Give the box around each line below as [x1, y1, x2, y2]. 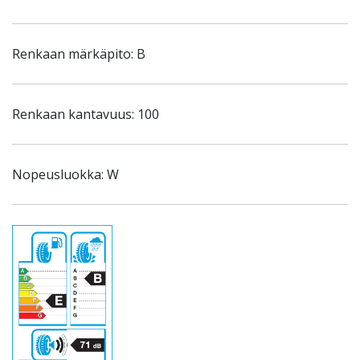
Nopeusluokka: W [12, 166, 119, 183]
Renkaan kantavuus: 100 [12, 105, 159, 123]
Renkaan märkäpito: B [12, 45, 145, 63]
